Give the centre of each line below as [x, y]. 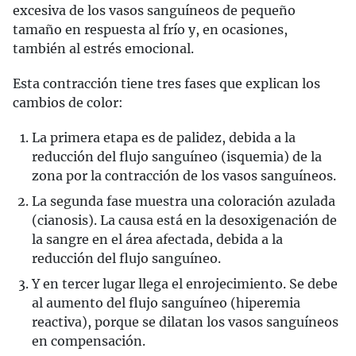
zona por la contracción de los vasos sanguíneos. [184, 176]
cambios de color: [68, 103]
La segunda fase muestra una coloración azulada [184, 201]
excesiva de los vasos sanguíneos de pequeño [154, 10]
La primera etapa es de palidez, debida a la [164, 137]
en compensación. [89, 341]
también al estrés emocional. [103, 48]
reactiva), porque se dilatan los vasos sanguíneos [185, 322]
